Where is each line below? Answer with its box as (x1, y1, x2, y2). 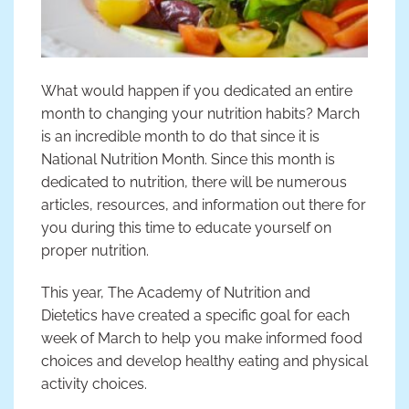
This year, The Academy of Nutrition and (41, 284, 310, 302)
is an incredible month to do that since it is (41, 128, 320, 146)
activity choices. (41, 375, 147, 393)
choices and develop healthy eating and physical (41, 352, 368, 371)
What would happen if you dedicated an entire (41, 82, 352, 100)
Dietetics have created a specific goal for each (41, 307, 350, 325)
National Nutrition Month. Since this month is (41, 151, 335, 169)
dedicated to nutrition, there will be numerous (41, 173, 347, 192)
